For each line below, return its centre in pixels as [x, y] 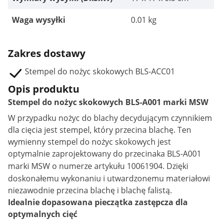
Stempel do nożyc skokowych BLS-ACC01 [100, 71]
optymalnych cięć [43, 214]
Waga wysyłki [39, 20]
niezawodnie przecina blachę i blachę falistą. [90, 190]
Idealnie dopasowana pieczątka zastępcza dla [98, 202]
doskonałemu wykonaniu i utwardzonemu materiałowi [109, 178]
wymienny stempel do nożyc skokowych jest [89, 142]
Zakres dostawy [47, 53]
